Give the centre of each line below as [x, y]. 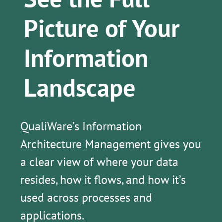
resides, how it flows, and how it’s [103, 180]
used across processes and [86, 198]
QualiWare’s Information [81, 126]
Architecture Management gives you [111, 144]
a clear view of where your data [99, 162]
